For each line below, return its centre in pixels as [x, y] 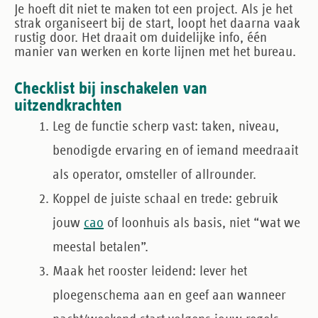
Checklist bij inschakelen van [111, 89]
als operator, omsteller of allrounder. [154, 175]
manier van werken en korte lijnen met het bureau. [155, 52]
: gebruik [253, 199]
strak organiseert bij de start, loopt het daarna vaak [157, 23]
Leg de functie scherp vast [124, 126]
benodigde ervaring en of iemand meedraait [175, 150]
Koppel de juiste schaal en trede [141, 199]
